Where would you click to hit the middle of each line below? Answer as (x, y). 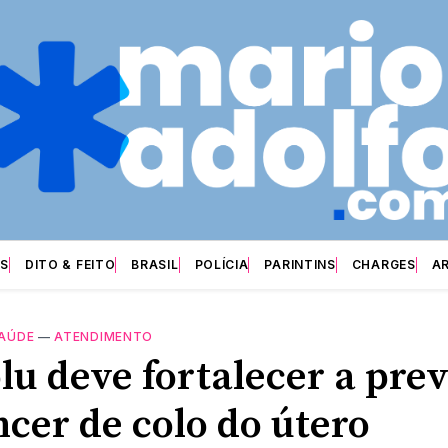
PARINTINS (300, 264)
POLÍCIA (221, 264)
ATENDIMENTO (104, 336)
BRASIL (155, 264)
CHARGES (383, 264)
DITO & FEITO (70, 264)
